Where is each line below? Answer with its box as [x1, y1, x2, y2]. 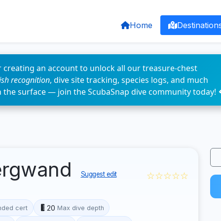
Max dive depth [57, 204, 104, 212]
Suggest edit [80, 170, 117, 178]
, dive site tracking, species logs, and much [50, 74, 208, 85]
